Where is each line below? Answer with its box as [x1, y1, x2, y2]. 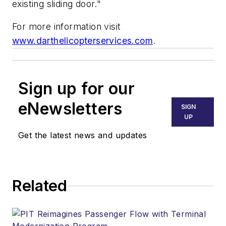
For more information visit [12, 21, 121, 32]
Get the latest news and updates [18, 130, 147, 141]
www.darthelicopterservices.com [12, 35, 153, 46]
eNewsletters [18, 99, 123, 119]
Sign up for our [18, 79, 135, 99]
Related [12, 177, 67, 195]
